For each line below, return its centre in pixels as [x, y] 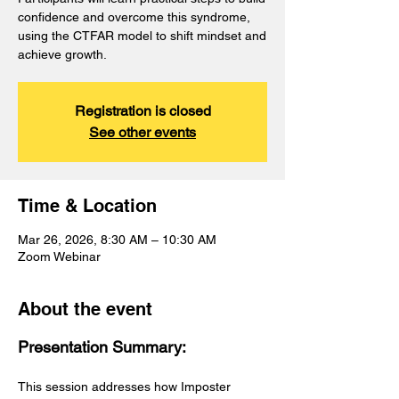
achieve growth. [62, 54]
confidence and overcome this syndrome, [134, 17]
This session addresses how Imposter [126, 387]
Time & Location [87, 206]
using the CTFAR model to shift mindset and [142, 36]
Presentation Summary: [102, 347]
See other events [142, 132]
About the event [85, 309]
